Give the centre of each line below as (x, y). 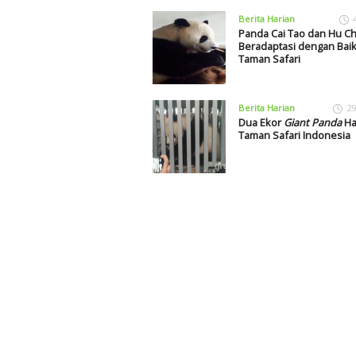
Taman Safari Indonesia (294, 135)
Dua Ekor (261, 123)
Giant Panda (312, 123)
